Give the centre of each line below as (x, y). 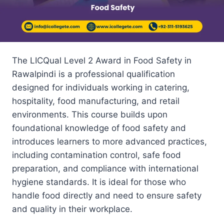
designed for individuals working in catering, (101, 87)
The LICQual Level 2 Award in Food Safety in (102, 60)
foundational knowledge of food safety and (99, 128)
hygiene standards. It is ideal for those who (99, 182)
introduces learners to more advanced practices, (109, 141)
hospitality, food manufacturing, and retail (96, 101)
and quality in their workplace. (72, 209)
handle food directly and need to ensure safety (107, 195)
